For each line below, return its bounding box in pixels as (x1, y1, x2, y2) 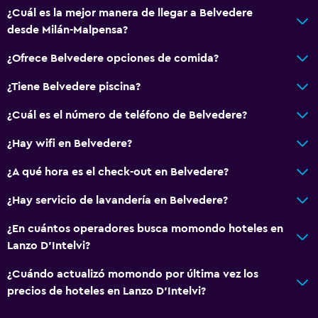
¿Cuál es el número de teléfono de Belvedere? (7, 109, 247, 121)
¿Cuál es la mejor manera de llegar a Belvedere (7, 6, 253, 18)
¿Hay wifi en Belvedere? (7, 137, 132, 149)
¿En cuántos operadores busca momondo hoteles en (7, 222, 283, 234)
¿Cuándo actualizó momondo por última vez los (7, 268, 258, 280)
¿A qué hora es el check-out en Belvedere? (7, 165, 229, 177)
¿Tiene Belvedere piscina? (7, 80, 141, 92)
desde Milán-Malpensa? (7, 23, 128, 35)
